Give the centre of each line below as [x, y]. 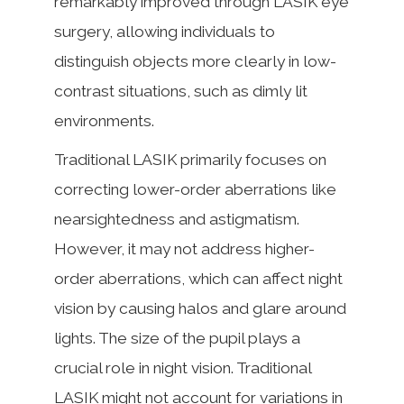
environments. [104, 121]
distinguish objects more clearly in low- [195, 61]
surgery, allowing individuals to [165, 32]
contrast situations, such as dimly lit [181, 91]
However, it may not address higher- [184, 249]
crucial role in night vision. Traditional [183, 368]
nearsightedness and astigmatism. [177, 219]
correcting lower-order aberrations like [195, 189]
